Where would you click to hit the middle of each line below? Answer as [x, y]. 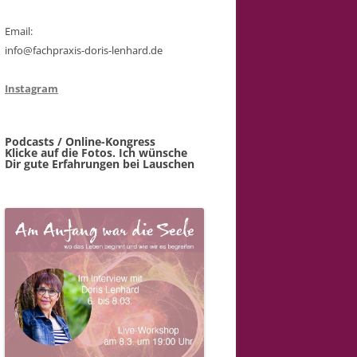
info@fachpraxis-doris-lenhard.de [84, 50]
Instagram [31, 88]
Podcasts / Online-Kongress [80, 141]
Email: [19, 31]
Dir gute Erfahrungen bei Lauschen [100, 163]
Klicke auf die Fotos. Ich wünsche [96, 152]
